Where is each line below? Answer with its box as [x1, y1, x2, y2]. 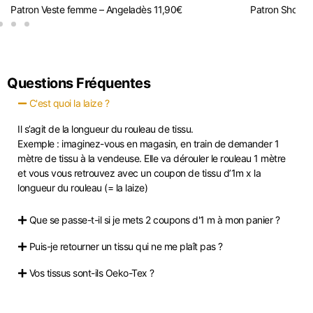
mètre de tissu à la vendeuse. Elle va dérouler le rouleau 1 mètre [17, 152, 286, 164]
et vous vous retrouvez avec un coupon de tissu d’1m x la [17, 166, 261, 179]
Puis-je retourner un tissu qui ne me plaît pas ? [29, 240, 223, 252]
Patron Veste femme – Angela [10, 3, 136, 15]
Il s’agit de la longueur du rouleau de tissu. [17, 122, 196, 135]
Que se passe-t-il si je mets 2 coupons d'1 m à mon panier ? [29, 213, 280, 226]
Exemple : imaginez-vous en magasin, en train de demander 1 [17, 137, 279, 150]
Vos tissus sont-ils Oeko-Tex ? [29, 266, 154, 279]
